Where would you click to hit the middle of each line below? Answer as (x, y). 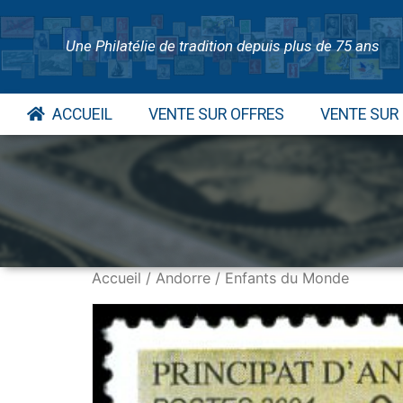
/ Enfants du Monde (280, 278)
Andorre (183, 278)
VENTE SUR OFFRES (216, 114)
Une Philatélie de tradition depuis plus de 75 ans (223, 46)
